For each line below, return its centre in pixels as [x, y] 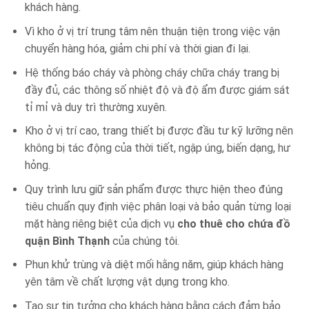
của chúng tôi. [144, 241]
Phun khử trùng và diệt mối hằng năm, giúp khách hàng [154, 265]
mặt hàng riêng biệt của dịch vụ [101, 223]
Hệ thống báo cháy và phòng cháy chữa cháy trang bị [152, 72]
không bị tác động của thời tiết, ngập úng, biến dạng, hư [157, 148]
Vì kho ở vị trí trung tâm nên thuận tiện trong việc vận [152, 31]
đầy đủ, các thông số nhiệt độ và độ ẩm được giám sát [157, 90]
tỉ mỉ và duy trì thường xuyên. [96, 107]
